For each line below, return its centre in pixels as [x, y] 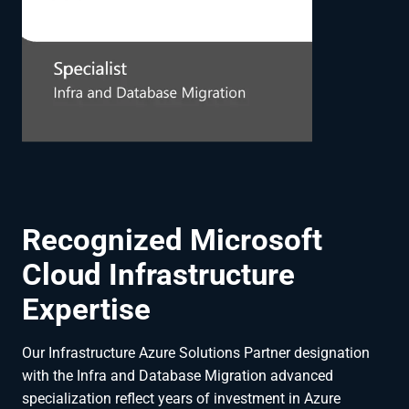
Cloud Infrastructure [158, 274]
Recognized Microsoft [172, 239]
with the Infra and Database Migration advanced [178, 375]
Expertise [86, 309]
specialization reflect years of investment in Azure [181, 398]
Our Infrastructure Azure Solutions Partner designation [196, 352]
